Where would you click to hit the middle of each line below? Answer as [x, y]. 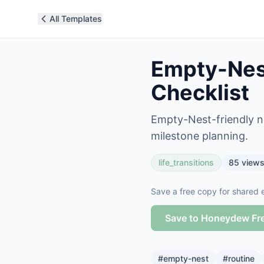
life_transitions [186, 162]
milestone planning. [199, 136]
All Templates [76, 19]
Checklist [200, 93]
